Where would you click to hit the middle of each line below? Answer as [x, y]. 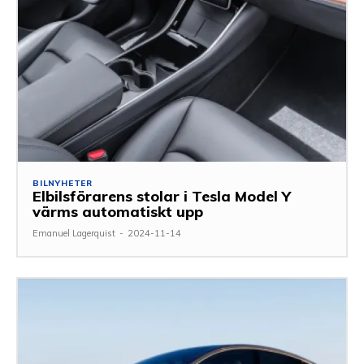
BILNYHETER [63, 183]
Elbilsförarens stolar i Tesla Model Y [162, 196]
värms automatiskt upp [118, 211]
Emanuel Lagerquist [74, 233]
